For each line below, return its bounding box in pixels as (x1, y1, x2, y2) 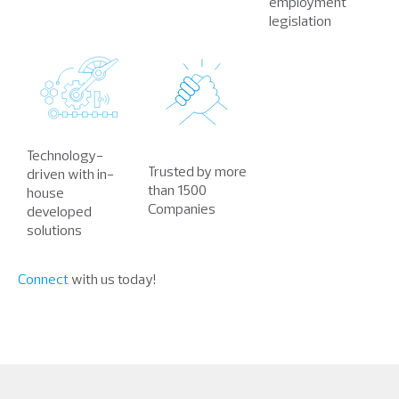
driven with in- (27, 165, 114, 183)
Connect (18, 270, 71, 288)
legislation (269, 11, 331, 29)
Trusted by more (148, 162, 247, 181)
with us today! (71, 270, 159, 288)
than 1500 (148, 181, 207, 199)
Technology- (27, 146, 103, 165)
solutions (27, 221, 82, 240)
